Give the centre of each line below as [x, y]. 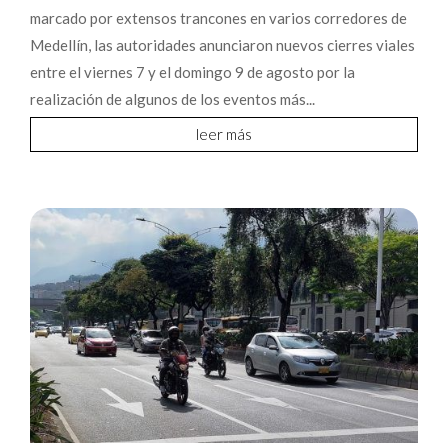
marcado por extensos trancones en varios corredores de [219, 17]
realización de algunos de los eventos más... [173, 98]
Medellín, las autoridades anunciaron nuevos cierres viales [223, 44]
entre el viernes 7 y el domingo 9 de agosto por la [193, 71]
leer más [224, 133]
